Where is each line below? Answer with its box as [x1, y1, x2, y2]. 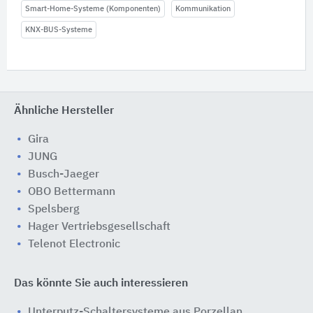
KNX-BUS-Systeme [25, 26, 92, 34]
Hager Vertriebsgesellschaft [28, 221, 170, 233]
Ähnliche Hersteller [14, 105, 114, 117]
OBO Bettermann [28, 187, 115, 198]
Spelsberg [28, 204, 80, 215]
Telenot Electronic [28, 239, 120, 250]
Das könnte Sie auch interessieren [14, 278, 188, 289]
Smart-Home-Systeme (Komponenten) [25, 5, 161, 13]
